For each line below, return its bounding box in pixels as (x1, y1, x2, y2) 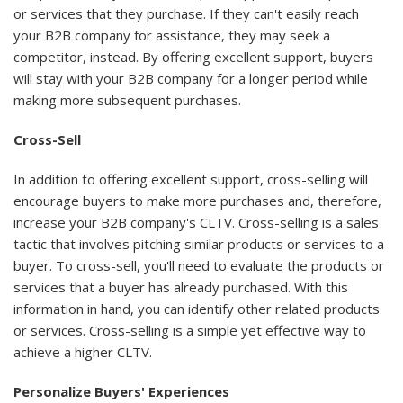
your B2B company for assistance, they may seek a (13, 25, 330, 44)
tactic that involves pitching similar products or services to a (13, 234, 384, 253)
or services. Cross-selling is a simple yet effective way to (13, 320, 366, 339)
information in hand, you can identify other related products (13, 299, 380, 318)
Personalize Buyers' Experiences (13, 381, 229, 400)
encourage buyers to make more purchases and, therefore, (13, 191, 381, 210)
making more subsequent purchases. (13, 90, 241, 109)
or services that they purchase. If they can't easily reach (13, 4, 359, 22)
